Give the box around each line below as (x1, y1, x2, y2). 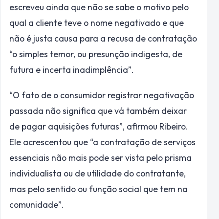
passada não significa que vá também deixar (9, 105, 187, 117)
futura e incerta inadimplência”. (9, 64, 134, 75)
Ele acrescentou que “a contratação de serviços (9, 136, 196, 148)
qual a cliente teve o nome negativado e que (9, 17, 184, 28)
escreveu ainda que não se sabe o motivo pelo (9, 1, 189, 13)
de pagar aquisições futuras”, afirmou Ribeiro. (9, 121, 188, 132)
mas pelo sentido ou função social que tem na (9, 183, 188, 195)
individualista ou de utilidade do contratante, (9, 168, 186, 179)
